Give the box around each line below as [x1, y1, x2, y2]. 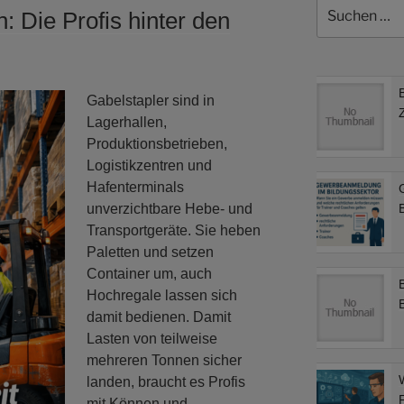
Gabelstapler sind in [87, 92, 215, 108]
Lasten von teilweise [87, 330, 217, 346]
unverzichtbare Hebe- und [87, 200, 252, 216]
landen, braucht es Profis [87, 373, 245, 390]
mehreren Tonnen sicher [87, 352, 242, 368]
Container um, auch [87, 265, 212, 281]
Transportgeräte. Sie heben [87, 222, 261, 238]
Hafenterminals [87, 179, 184, 195]
